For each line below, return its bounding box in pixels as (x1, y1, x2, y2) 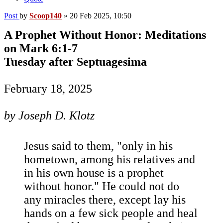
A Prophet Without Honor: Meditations (4, 28, 206, 42)
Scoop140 (29, 11, 62, 20)
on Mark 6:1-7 (4, 42, 78, 55)
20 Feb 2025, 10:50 (70, 11, 131, 20)
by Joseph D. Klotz (4, 109, 95, 122)
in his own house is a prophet (24, 166, 164, 180)
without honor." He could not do (24, 180, 179, 193)
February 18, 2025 (4, 82, 92, 96)
